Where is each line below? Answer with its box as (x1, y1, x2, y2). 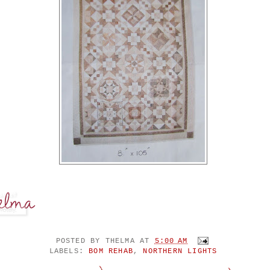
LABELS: (49, 246, 89, 256)
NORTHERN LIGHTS (143, 246, 218, 256)
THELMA (105, 236, 135, 245)
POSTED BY (55, 236, 105, 245)
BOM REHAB (89, 246, 133, 256)
